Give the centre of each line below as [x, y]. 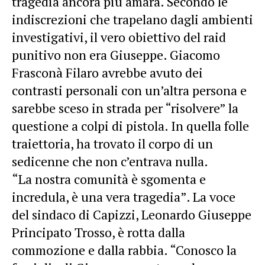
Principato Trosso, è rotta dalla [98, 232]
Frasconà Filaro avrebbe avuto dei [107, 72]
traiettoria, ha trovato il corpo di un [112, 143]
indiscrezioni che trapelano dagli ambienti [132, 19]
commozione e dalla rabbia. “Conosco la [124, 250]
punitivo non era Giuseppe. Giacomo [116, 54]
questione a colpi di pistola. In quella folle [130, 125]
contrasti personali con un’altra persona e [129, 90]
